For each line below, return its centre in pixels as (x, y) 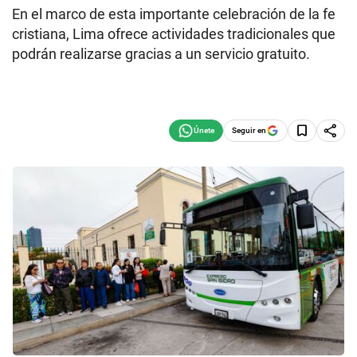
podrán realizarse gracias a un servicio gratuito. (161, 54)
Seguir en (249, 130)
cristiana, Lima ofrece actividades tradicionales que (174, 34)
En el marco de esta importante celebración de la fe (174, 14)
